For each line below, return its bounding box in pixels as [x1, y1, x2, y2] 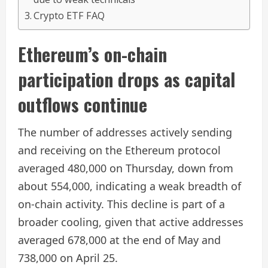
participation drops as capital [18, 66, 235, 93]
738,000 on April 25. [18, 251, 118, 266]
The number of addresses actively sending [18, 125, 232, 140]
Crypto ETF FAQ [33, 9, 105, 23]
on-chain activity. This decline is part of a [18, 197, 225, 212]
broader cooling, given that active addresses [18, 215, 243, 230]
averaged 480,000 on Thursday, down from [18, 161, 233, 176]
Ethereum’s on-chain [18, 41, 167, 68]
